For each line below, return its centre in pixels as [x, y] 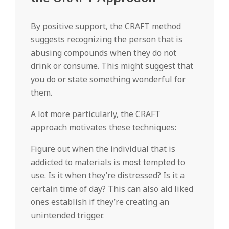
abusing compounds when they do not [104, 53]
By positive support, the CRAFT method [106, 26]
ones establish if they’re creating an [100, 202]
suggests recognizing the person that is [107, 39]
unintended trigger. [67, 215]
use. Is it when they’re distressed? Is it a [108, 175]
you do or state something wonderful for [108, 79]
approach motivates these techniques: [104, 127]
